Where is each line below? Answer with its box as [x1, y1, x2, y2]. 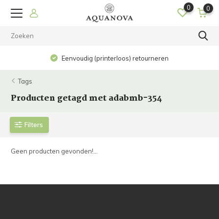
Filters [24, 120, 44, 129]
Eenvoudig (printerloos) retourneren [60, 54, 169, 62]
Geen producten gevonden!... [11, 147, 98, 155]
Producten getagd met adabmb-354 [11, 92, 162, 105]
